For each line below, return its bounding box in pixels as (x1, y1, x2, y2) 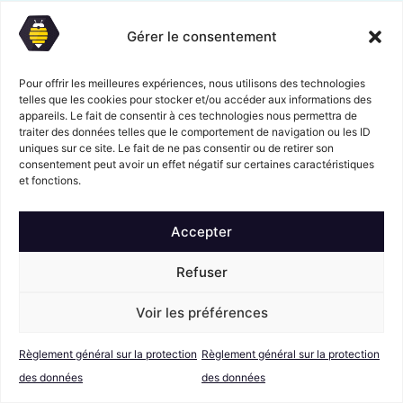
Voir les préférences (135, 303, 268, 321)
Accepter (171, 222, 232, 240)
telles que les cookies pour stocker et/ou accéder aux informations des (19, 93, 372, 106)
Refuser (175, 263, 228, 281)
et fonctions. (19, 174, 81, 187)
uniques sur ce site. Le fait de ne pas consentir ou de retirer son (19, 141, 334, 155)
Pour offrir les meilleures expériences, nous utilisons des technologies (19, 76, 365, 90)
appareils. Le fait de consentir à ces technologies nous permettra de (19, 109, 357, 122)
